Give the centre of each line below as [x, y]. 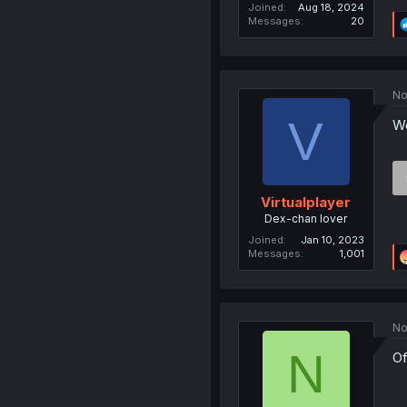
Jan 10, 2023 [332, 239]
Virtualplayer [306, 202]
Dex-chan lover [306, 218]
